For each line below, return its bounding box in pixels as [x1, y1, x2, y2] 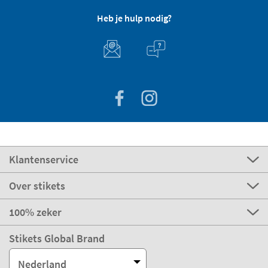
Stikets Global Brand [9, 232, 105, 246]
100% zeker [9, 205, 62, 220]
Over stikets [9, 179, 65, 193]
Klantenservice [9, 153, 78, 167]
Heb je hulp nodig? [96, 12, 172, 25]
